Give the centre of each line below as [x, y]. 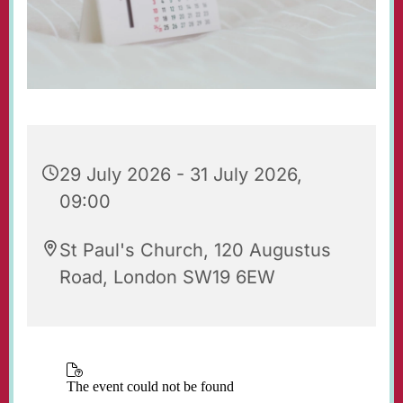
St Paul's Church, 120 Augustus [195, 251]
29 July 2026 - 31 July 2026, [181, 175]
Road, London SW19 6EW [167, 278]
